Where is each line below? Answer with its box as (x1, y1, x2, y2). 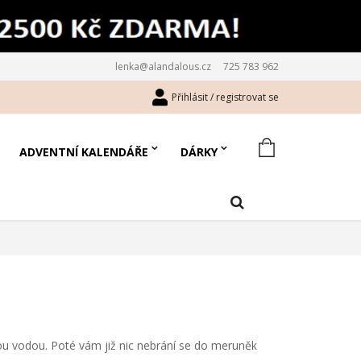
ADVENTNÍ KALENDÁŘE (19, 144, 148, 160)
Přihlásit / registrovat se (172, 90, 279, 104)
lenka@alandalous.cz (115, 60, 211, 73)
